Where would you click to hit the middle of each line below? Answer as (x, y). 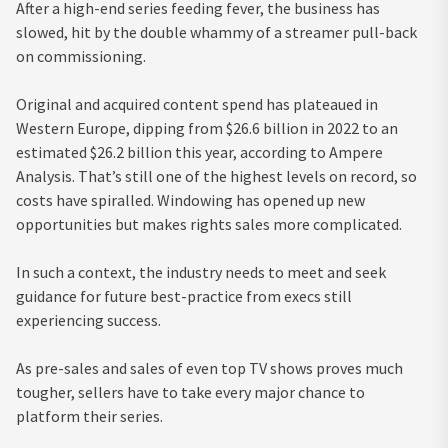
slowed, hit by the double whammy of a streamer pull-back (216, 31)
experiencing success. (88, 319)
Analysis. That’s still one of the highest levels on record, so (216, 175)
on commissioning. (81, 55)
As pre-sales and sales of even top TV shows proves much (209, 367)
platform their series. (91, 415)
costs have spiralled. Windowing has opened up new (190, 199)
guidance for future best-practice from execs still (184, 295)
